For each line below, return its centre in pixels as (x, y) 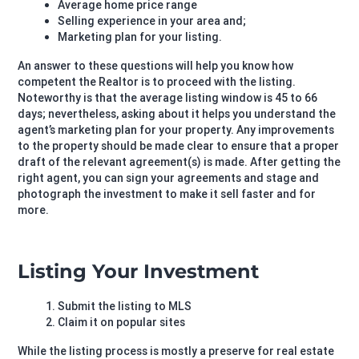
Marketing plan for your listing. (140, 37)
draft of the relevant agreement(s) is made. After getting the (179, 162)
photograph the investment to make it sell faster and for (167, 194)
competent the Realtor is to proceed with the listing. (157, 82)
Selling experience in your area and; (152, 21)
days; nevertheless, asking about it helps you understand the (177, 114)
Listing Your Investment (139, 271)
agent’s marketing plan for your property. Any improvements (176, 130)
